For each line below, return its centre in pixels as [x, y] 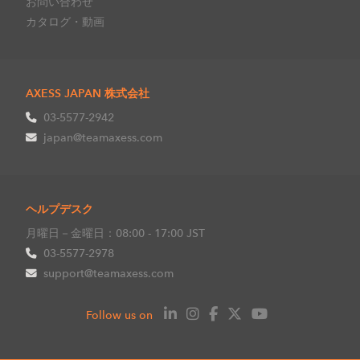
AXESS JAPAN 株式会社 [88, 93]
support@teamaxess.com [108, 273]
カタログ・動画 [65, 21]
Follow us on [119, 315]
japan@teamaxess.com [103, 137]
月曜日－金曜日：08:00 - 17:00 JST [115, 233]
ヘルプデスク [59, 209]
